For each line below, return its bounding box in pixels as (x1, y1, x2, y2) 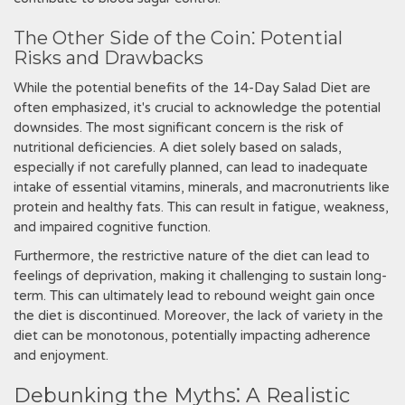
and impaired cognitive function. (14, 219, 211, 235)
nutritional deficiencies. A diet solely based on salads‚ (14, 139, 342, 155)
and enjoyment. (14, 347, 108, 363)
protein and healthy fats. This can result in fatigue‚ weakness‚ (14, 199, 389, 215)
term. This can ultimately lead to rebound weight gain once (14, 287, 375, 304)
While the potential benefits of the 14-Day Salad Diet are (14, 80, 371, 96)
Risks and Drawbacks (14, 47, 203, 69)
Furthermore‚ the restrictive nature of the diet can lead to (14, 248, 370, 264)
